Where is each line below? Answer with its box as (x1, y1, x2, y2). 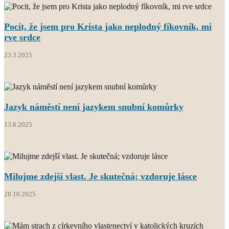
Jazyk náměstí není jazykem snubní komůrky (4, 101, 184, 112)
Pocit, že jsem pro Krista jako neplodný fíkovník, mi (4, 21, 212, 32)
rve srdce (4, 32, 40, 42)
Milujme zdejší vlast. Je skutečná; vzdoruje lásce (4, 171, 197, 181)
